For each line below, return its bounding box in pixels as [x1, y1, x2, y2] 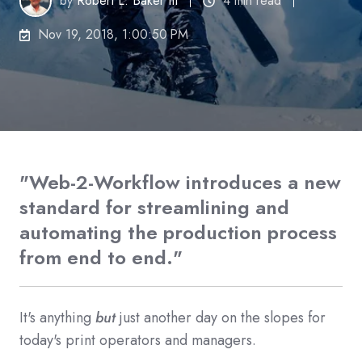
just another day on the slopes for [116, 306, 326, 328]
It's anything [19, 306, 95, 328]
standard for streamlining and [19, 192, 289, 221]
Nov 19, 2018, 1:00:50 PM [38, 25, 189, 44]
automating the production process [19, 217, 337, 246]
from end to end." [19, 242, 183, 271]
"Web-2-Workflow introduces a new [19, 167, 341, 196]
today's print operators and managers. [19, 329, 256, 351]
